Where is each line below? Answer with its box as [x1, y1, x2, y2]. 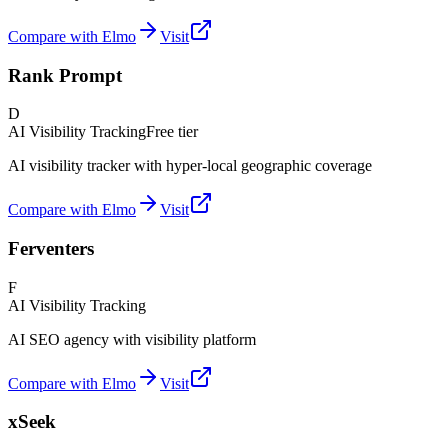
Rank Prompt [8, 64, 122, 86]
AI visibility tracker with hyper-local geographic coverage [8, 157, 372, 175]
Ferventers [8, 238, 94, 259]
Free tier [146, 123, 198, 141]
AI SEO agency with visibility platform [8, 330, 256, 348]
